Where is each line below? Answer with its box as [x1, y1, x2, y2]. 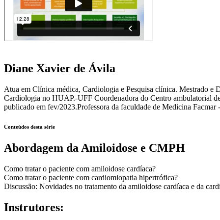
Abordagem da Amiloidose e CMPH [4, 141, 185, 155]
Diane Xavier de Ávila [4, 61, 115, 75]
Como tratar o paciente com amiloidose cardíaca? [4, 165, 156, 173]
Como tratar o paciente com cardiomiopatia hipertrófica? [4, 173, 178, 182]
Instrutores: [4, 201, 64, 214]
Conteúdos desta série [4, 123, 55, 130]
